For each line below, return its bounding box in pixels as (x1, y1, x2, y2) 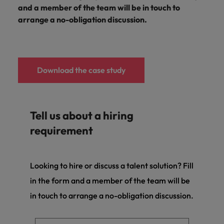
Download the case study (37, 65, 125, 75)
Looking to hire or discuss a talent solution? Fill (30, 160, 193, 170)
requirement (30, 123, 93, 137)
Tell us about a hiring (30, 108, 133, 122)
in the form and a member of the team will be (30, 175, 190, 185)
